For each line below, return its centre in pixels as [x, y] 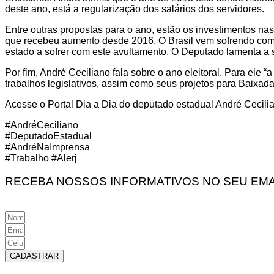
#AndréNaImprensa [47, 147]
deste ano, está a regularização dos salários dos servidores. [135, 9]
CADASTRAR [34, 256]
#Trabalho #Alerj [41, 158]
